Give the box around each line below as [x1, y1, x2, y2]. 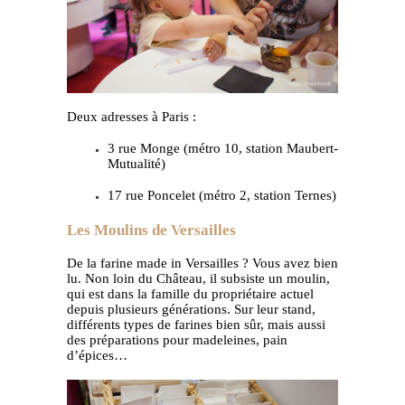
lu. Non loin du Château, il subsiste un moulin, [67, 271, 330, 287]
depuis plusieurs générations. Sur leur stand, [67, 302, 316, 317]
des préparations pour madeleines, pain [67, 333, 287, 348]
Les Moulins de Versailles [67, 221, 236, 240]
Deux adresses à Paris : [67, 109, 196, 125]
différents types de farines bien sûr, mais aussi [67, 317, 325, 333]
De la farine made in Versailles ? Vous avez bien [67, 256, 338, 271]
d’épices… [67, 348, 127, 363]
